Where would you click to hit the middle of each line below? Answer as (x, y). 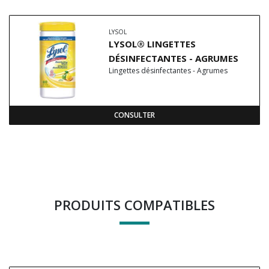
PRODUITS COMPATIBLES (134, 205)
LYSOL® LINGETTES (152, 44)
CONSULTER (134, 115)
